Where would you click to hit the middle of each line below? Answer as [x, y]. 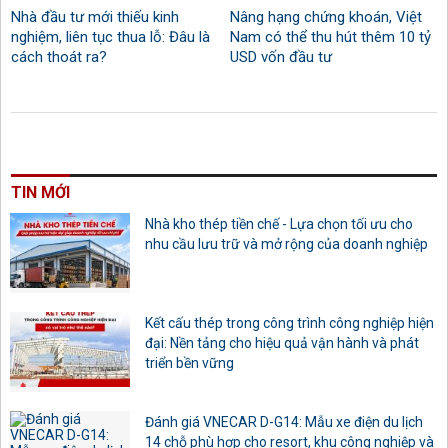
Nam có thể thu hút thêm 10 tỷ [331, 36]
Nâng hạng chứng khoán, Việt [326, 16]
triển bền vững [189, 363]
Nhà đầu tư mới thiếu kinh [95, 16]
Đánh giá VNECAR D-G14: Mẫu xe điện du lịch [284, 422]
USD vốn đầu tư [281, 56]
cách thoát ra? [59, 56]
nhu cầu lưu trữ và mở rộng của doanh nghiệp [286, 243]
